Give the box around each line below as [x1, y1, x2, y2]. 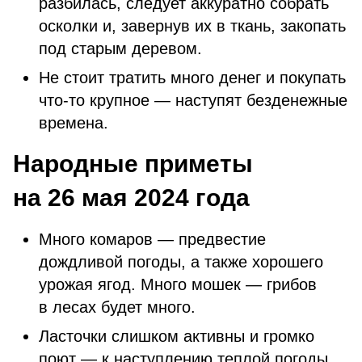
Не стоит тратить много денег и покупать [39, 69, 346, 86]
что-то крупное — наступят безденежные [39, 91, 347, 109]
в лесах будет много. [39, 298, 196, 316]
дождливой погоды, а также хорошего [39, 253, 323, 271]
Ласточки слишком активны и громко [39, 327, 314, 345]
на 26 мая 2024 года [13, 184, 250, 211]
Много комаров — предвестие [39, 230, 266, 248]
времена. [39, 114, 108, 132]
